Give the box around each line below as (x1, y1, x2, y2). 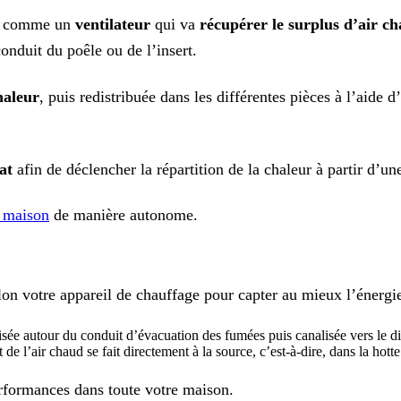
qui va (150, 14, 200, 33)
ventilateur (75, 14, 150, 33)
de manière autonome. (49, 206, 198, 225)
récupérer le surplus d (200, 14, 353, 33)
